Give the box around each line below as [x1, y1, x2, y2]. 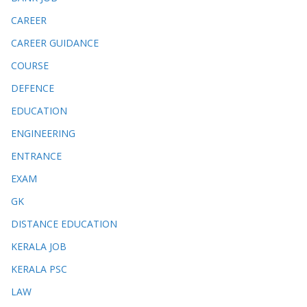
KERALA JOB [11, 239, 66, 253]
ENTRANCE [11, 149, 62, 162]
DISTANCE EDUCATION [11, 217, 117, 230]
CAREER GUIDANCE [11, 36, 99, 49]
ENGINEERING [11, 126, 75, 140]
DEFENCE [11, 81, 54, 95]
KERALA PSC [11, 262, 67, 275]
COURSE [11, 58, 49, 72]
